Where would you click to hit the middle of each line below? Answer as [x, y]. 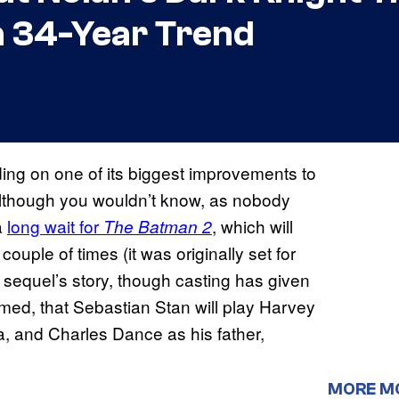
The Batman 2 [158, 227]
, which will [252, 226]
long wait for [55, 226]
